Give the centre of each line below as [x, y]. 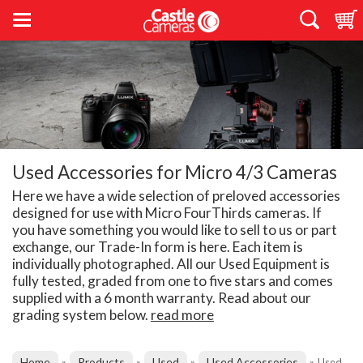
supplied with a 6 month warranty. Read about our [162, 298]
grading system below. [81, 315]
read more [182, 315]
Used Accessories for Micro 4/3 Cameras [175, 173]
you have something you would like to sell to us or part [175, 230]
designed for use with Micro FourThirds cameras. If [167, 213]
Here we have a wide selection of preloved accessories [176, 196]
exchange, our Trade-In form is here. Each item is [158, 247]
